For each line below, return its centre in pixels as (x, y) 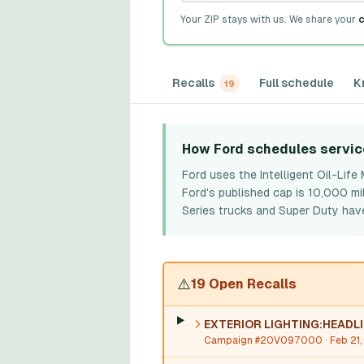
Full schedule (297, 83)
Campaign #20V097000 (263, 340)
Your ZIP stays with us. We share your (268, 19)
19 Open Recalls (244, 284)
